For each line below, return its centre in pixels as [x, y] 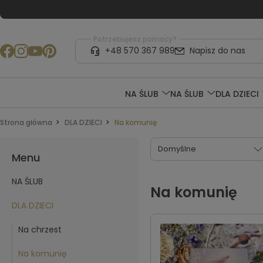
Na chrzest [40, 230]
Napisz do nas [217, 51]
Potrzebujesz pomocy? [135, 39]
